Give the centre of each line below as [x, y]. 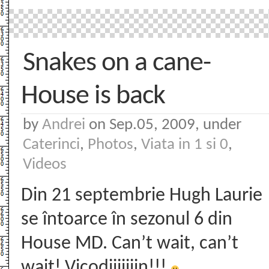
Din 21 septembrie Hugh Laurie [142, 196]
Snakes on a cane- [117, 63]
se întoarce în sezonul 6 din [127, 220]
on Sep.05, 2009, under [163, 125]
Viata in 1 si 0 [185, 145]
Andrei [64, 125]
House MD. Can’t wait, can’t [130, 244]
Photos [110, 145]
